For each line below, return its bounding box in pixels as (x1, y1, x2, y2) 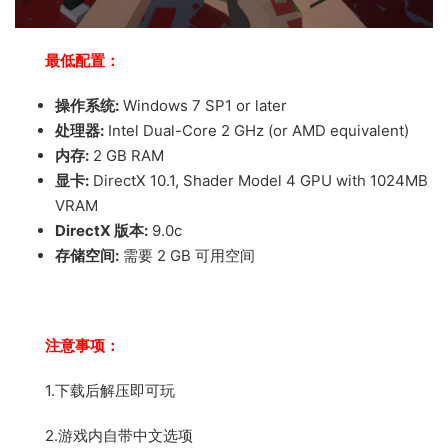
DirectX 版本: (55, 220, 148, 240)
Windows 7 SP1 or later (119, 95, 287, 115)
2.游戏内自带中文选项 (45, 425, 193, 445)
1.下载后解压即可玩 (45, 380, 175, 400)
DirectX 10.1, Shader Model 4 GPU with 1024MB (89, 170, 428, 190)
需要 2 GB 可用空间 (119, 245, 255, 265)
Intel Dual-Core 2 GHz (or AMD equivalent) (104, 120, 409, 140)
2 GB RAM (89, 145, 164, 165)
